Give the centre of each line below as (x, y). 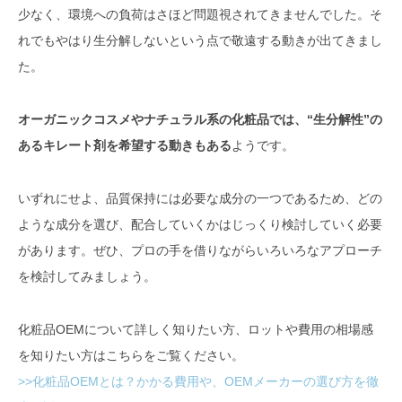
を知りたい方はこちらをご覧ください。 (131, 355)
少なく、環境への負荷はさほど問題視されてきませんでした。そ (200, 15)
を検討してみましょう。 (87, 276)
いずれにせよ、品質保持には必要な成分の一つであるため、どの (200, 198)
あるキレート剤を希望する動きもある (125, 146)
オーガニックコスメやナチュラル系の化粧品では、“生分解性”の (200, 120)
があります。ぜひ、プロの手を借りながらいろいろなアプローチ (200, 250)
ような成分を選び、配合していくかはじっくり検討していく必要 (200, 224)
